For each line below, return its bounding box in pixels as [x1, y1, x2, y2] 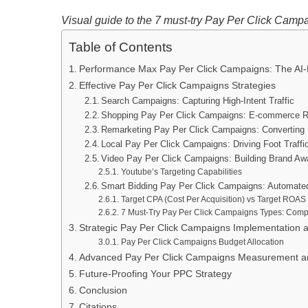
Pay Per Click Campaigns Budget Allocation [120, 237, 284, 247]
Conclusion [78, 285, 127, 296]
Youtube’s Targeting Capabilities [120, 167, 242, 177]
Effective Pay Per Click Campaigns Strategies [78, 80, 276, 91]
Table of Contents [69, 40, 173, 55]
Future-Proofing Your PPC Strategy [78, 268, 232, 280]
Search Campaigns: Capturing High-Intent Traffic [101, 96, 295, 107]
